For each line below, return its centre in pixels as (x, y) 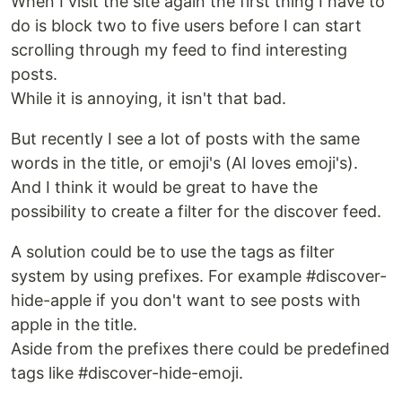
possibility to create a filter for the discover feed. (196, 211)
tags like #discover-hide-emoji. (127, 373)
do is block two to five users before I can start (186, 26)
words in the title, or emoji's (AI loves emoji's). (184, 163)
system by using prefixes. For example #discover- (199, 276)
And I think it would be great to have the (164, 187)
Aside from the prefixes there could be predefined (200, 349)
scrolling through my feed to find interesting (179, 50)
